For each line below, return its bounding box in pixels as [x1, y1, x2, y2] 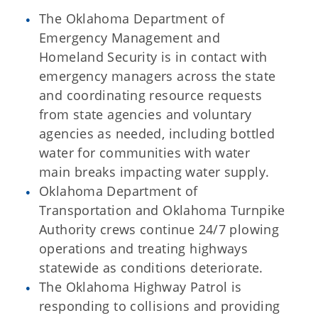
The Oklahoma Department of [39, 10, 224, 27]
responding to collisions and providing [39, 297, 280, 314]
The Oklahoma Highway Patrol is [39, 278, 242, 295]
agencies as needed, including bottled [39, 125, 275, 142]
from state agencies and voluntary [39, 106, 252, 123]
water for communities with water [39, 144, 251, 161]
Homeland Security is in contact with [39, 48, 268, 65]
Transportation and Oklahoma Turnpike [39, 202, 285, 219]
